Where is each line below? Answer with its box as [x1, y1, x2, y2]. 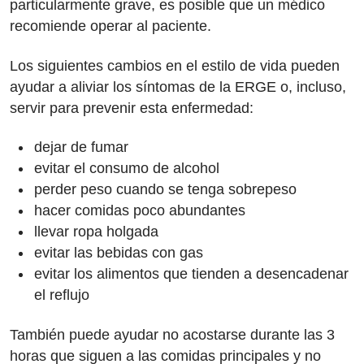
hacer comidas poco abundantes [34, 202, 245, 219]
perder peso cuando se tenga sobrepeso [34, 181, 297, 197]
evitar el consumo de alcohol [34, 160, 223, 176]
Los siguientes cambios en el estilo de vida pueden [10, 57, 340, 74]
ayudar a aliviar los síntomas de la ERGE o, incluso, [10, 78, 346, 95]
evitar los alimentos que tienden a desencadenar [34, 266, 349, 282]
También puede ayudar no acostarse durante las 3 [10, 326, 335, 343]
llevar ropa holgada [34, 223, 158, 240]
